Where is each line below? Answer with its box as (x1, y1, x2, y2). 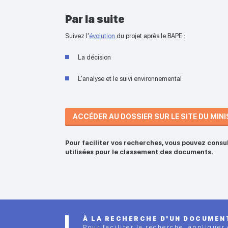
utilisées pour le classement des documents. (65, 148, 214, 156)
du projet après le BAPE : (115, 32, 186, 40)
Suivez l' (65, 32, 90, 40)
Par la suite (65, 13, 125, 26)
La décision (78, 53, 111, 62)
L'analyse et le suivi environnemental (78, 75, 182, 83)
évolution (89, 32, 116, 40)
